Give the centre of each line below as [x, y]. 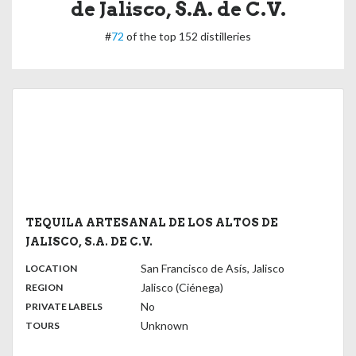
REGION [44, 287]
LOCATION [51, 268]
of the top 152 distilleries [188, 36]
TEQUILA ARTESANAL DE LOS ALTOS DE [152, 222]
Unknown [164, 325]
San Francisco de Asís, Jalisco [213, 268]
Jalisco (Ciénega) [182, 287]
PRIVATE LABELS [64, 306]
